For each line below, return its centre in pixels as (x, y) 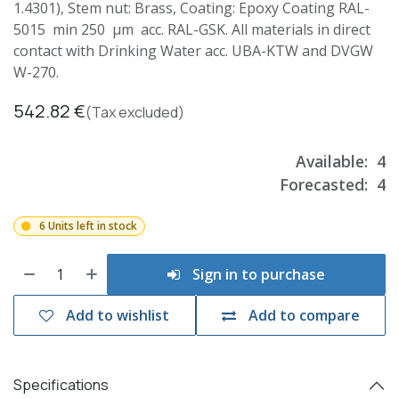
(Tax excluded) (135, 112)
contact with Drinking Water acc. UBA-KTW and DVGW (193, 50)
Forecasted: (324, 184)
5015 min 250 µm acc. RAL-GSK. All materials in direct (192, 29)
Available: (332, 161)
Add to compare (304, 315)
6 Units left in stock (88, 225)
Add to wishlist (118, 315)
